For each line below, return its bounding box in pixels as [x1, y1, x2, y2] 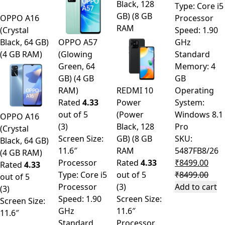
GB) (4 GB [58, 73, 94, 84]
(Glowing [58, 49, 92, 60]
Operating [175, 85, 214, 96]
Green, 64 [58, 61, 95, 72]
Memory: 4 [175, 61, 215, 72]
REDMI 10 [117, 85, 153, 96]
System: [175, 97, 204, 108]
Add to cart [175, 181, 217, 193]
